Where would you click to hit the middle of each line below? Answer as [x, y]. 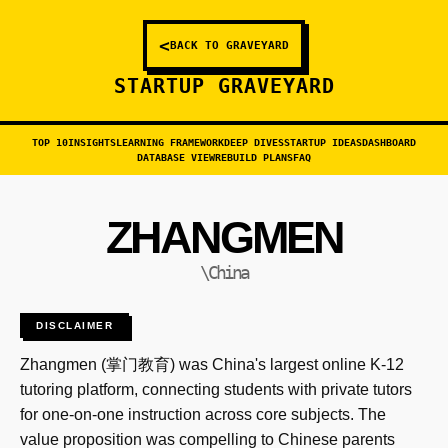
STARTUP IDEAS [323, 142]
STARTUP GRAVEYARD [224, 86]
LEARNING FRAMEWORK [170, 142]
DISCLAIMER [74, 325]
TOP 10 [50, 142]
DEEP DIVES [254, 142]
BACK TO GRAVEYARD [229, 45]
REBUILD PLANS [254, 157]
